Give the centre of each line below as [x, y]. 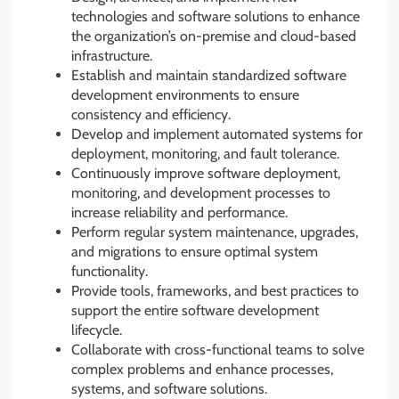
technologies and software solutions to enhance [216, 17]
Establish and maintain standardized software [209, 76]
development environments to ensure [185, 95]
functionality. [110, 272]
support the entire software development [195, 311]
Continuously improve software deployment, [206, 174]
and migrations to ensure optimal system [195, 252]
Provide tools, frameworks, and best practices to [215, 291]
